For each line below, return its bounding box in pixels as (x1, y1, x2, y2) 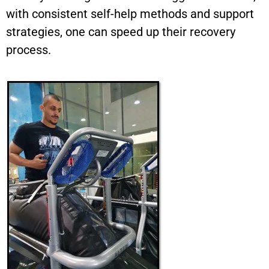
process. (6, 43, 51, 58)
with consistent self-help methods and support (6, 7, 254, 22)
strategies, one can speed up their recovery (6, 25, 235, 40)
